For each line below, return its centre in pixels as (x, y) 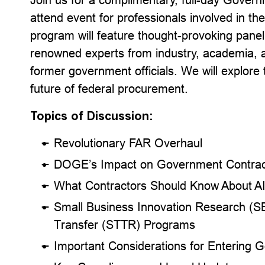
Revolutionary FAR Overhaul (128, 143)
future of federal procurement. (109, 88)
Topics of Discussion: (92, 116)
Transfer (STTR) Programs (125, 224)
